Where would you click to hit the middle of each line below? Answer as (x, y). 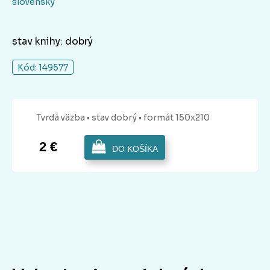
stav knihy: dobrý (52, 41)
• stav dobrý (113, 117)
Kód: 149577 (43, 67)
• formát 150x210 (174, 117)
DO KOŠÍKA (135, 149)
